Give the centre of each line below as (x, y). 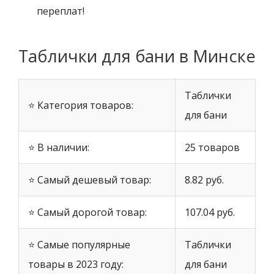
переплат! (61, 11)
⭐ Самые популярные (79, 245)
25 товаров (212, 148)
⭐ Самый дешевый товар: (90, 180)
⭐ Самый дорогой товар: (87, 213)
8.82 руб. (204, 180)
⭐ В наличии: (59, 148)
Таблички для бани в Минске (137, 56)
